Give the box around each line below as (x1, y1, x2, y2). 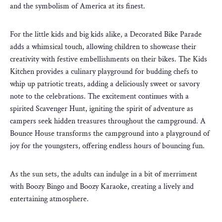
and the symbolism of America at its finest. (10, 1, 145, 12)
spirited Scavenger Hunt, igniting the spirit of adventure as (10, 104, 193, 114)
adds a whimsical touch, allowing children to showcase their (10, 42, 196, 53)
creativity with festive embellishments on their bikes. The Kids (10, 54, 207, 65)
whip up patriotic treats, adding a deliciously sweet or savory (10, 79, 200, 90)
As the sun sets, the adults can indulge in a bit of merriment (10, 169, 197, 180)
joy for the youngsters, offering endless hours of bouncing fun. (10, 141, 205, 152)
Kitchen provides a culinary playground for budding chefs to (10, 66, 198, 77)
